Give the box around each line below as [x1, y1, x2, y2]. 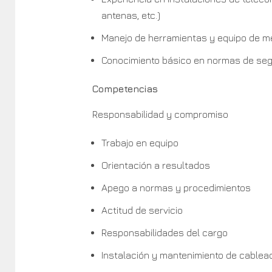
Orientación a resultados [101, 159, 210, 171]
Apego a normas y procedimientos [101, 182, 251, 193]
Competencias [92, 83, 158, 94]
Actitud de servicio [101, 204, 183, 216]
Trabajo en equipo [101, 137, 178, 148]
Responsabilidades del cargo [101, 226, 228, 238]
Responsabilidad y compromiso [92, 108, 228, 120]
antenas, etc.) [101, 9, 160, 21]
